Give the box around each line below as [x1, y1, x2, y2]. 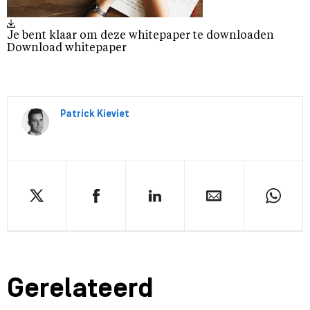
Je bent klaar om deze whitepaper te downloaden [7, 30, 274, 42]
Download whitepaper [7, 43, 127, 54]
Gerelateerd [7, 276, 154, 304]
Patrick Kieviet [60, 109, 129, 120]
